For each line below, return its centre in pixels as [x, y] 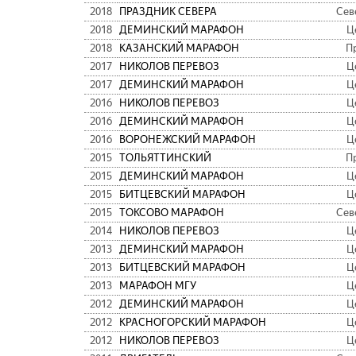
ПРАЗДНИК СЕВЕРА [168, 12]
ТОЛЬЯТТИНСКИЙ [165, 158]
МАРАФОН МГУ [158, 286]
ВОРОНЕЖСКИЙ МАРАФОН [188, 140]
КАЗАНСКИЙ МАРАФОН [179, 48]
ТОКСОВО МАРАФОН [172, 213]
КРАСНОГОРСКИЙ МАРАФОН [193, 323]
